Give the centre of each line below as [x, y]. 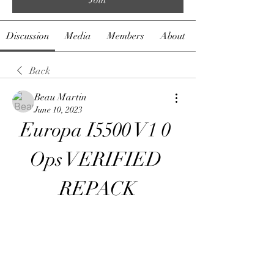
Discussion [28, 36]
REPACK [98, 188]
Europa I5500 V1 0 [95, 130]
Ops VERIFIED [95, 159]
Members [125, 36]
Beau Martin [61, 97]
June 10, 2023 [58, 109]
